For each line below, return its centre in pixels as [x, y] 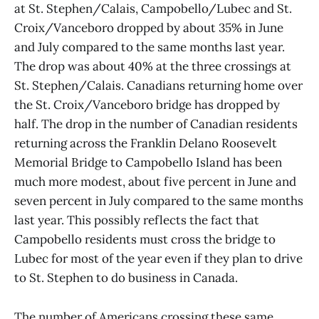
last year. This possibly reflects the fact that [137, 220]
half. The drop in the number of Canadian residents [156, 124]
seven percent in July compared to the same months [159, 201]
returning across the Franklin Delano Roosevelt [146, 143]
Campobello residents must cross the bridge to [145, 240]
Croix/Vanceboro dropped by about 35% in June [149, 28]
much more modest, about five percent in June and [155, 182]
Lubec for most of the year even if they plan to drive [158, 259]
